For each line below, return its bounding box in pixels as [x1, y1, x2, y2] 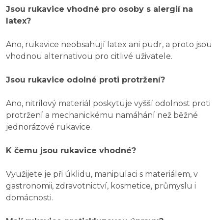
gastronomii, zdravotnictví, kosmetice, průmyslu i [6, 181, 196, 191]
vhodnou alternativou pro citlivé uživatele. [6, 52, 172, 61]
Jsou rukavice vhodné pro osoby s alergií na [6, 4, 193, 14]
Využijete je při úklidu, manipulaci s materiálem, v [6, 169, 198, 179]
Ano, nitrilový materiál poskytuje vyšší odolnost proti [6, 99, 211, 109]
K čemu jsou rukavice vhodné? [6, 146, 136, 156]
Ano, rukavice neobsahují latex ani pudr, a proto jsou [6, 40, 212, 50]
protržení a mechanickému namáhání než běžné [6, 110, 198, 120]
